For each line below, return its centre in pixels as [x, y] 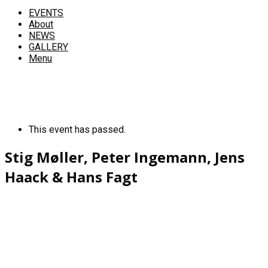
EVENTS [46, 13]
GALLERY [48, 47]
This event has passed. [77, 130]
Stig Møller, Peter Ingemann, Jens [125, 157]
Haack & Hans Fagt [71, 176]
